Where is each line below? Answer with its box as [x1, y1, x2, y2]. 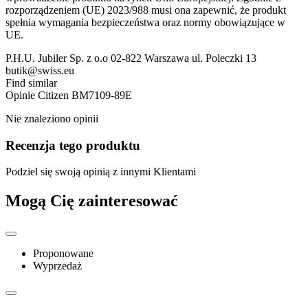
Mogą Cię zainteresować [5, 192, 178, 210]
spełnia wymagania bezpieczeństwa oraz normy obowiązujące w [5, 16, 285, 28]
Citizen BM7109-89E [38, 89, 132, 101]
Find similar [5, 76, 57, 89]
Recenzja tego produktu [5, 137, 140, 153]
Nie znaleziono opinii [5, 112, 98, 124]
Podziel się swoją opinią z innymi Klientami [5, 166, 196, 178]
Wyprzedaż [33, 260, 82, 272]
